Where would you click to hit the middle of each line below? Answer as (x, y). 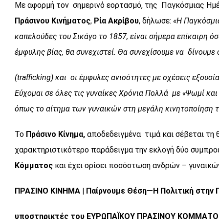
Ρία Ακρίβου (115, 21)
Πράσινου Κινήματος (53, 21)
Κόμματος (34, 165)
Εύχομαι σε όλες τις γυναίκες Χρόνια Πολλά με (99, 93)
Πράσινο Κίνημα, (55, 134)
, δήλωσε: (156, 21)
